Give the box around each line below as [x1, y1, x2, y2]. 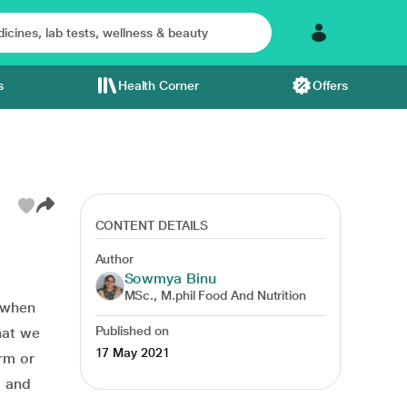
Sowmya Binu [124, 270, 216, 287]
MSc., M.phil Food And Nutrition [124, 288, 307, 303]
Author [94, 252, 134, 266]
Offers [313, 78, 348, 93]
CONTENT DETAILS [94, 218, 209, 233]
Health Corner [117, 78, 199, 93]
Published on [94, 323, 169, 338]
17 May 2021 [94, 345, 170, 360]
